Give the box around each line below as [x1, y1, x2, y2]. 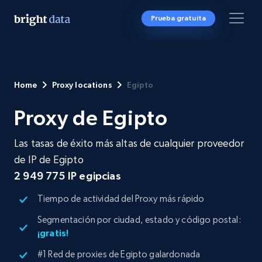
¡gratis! [37, 227, 69, 238]
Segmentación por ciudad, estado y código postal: [37, 214, 241, 225]
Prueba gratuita [150, 14, 206, 22]
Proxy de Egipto [14, 106, 168, 130]
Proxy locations [51, 80, 112, 89]
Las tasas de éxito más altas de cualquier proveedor [14, 137, 244, 149]
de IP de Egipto [14, 153, 84, 166]
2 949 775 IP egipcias [14, 170, 121, 182]
